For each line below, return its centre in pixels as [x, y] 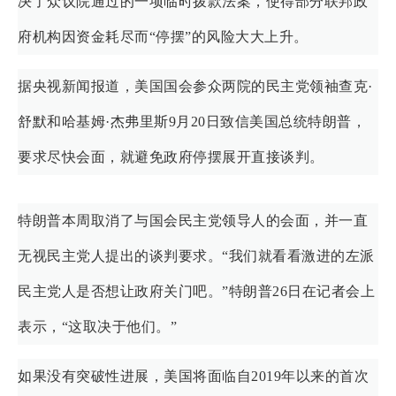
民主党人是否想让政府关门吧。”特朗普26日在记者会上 [196, 291]
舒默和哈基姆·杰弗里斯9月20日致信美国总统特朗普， [192, 121]
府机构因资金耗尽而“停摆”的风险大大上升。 [163, 36]
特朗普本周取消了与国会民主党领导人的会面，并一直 [193, 220]
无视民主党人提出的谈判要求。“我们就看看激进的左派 [196, 255]
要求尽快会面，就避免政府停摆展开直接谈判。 [171, 156]
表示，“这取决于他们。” [97, 326]
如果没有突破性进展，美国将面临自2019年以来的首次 [193, 376]
